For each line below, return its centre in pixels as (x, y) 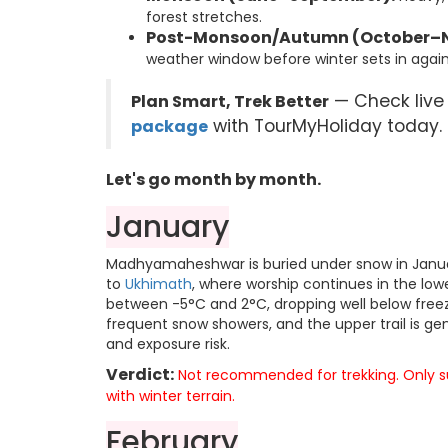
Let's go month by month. (213, 180)
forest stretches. (204, 17)
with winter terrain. (170, 396)
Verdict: (140, 375)
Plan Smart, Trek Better (230, 102)
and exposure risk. (168, 344)
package (169, 127)
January (167, 227)
